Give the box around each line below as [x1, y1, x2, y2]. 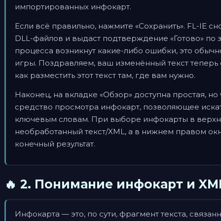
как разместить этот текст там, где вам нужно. [15, 71, 195, 80]
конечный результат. [15, 139, 95, 148]
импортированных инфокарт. [15, 2, 131, 11]
